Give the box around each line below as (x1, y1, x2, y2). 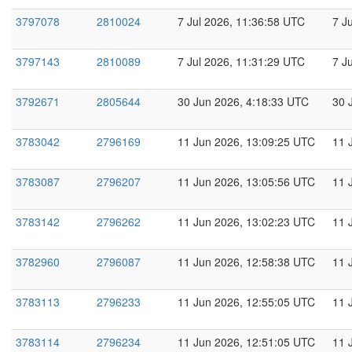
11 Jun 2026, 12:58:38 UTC (178, 254, 315, 269)
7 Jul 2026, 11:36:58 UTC (178, 13, 305, 29)
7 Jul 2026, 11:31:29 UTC (178, 53, 305, 69)
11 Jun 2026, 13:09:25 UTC (178, 134, 315, 149)
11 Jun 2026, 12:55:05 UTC (178, 294, 315, 310)
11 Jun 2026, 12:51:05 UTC (178, 334, 315, 350)
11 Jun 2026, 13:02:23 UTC (178, 214, 315, 229)
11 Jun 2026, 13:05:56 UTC (178, 174, 315, 189)
